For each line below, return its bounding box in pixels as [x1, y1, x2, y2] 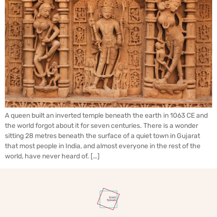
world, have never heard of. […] [5, 152, 100, 161]
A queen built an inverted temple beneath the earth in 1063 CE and [5, 111, 208, 120]
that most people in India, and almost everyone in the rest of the [5, 142, 201, 151]
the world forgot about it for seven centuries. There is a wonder [5, 122, 198, 130]
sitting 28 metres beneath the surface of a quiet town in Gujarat [5, 132, 200, 140]
